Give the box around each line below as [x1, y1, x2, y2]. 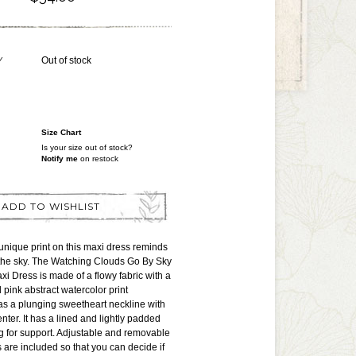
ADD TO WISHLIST [2, 200, 100, 212]
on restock [78, 154, 118, 163]
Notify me [41, 154, 78, 163]
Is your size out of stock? [41, 143, 133, 152]
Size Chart [41, 128, 81, 137]
